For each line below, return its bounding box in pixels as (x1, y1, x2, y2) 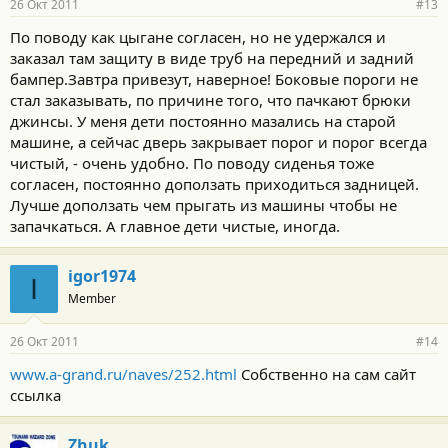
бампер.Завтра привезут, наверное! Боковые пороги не (10, 68, 418, 89)
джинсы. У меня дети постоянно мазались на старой (10, 110, 396, 131)
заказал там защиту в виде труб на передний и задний (10, 47, 414, 68)
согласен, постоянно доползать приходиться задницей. (10, 173, 419, 194)
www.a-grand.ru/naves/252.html (10, 363, 237, 384)
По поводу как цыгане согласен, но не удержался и (10, 26, 386, 47)
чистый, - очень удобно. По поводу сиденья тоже (10, 152, 374, 173)
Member (68, 289, 116, 307)
